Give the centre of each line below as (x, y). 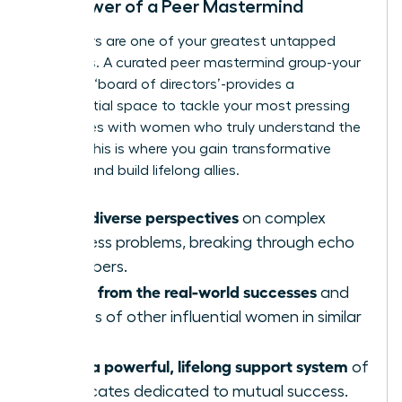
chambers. (89, 267)
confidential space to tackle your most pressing (192, 106)
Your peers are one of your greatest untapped (184, 42)
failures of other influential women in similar (206, 317)
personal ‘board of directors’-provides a (164, 85)
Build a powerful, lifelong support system (200, 366)
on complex (282, 218)
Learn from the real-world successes (184, 291)
